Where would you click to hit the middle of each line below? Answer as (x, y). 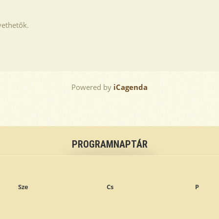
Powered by (92, 87)
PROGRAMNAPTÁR (109, 144)
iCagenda (131, 87)
